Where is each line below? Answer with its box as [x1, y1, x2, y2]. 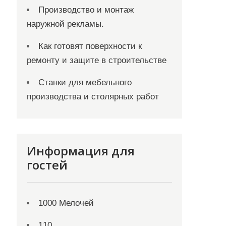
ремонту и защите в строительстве [27, 55, 167, 65]
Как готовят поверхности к [38, 41, 142, 51]
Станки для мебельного [38, 78, 132, 87]
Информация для [27, 142, 135, 159]
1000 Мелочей [38, 198, 94, 208]
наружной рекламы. [27, 19, 104, 29]
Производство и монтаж [38, 5, 134, 15]
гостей [27, 156, 68, 173]
